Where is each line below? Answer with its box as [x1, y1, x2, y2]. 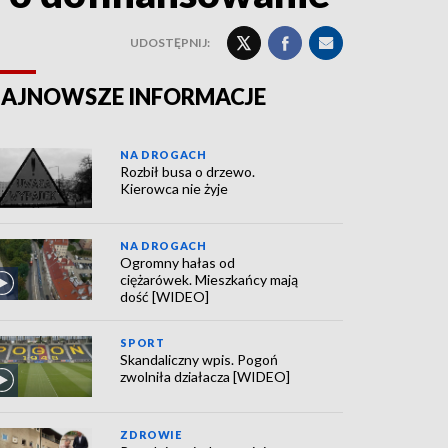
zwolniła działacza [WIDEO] [120, 368, 291, 386]
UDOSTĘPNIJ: [130, 35, 210, 50]
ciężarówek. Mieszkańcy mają [120, 271, 299, 289]
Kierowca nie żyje [120, 180, 229, 197]
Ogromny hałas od [120, 254, 236, 272]
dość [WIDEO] [120, 288, 210, 306]
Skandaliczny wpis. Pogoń [120, 351, 279, 369]
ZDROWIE [120, 427, 182, 441]
